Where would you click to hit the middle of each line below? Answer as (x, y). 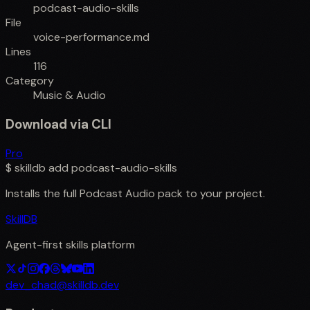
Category (30, 81)
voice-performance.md (91, 37)
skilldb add (42, 167)
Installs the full (43, 193)
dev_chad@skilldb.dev (62, 284)
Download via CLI (58, 125)
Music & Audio (70, 95)
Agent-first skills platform (70, 244)
